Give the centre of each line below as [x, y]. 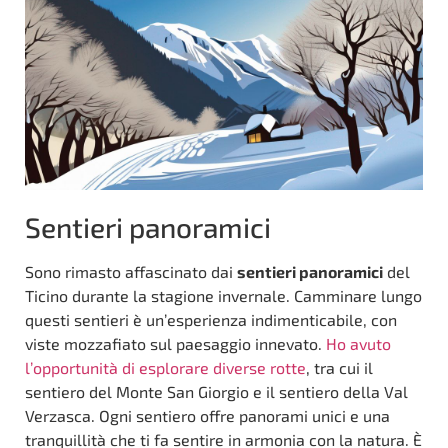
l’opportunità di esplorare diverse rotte [165, 367]
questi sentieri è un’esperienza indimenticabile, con [211, 319]
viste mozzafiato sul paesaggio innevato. [175, 343]
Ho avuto [358, 343]
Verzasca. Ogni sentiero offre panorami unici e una [207, 415]
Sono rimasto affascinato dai [131, 271]
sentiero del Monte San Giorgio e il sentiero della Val [216, 391]
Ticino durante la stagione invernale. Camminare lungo [223, 295]
